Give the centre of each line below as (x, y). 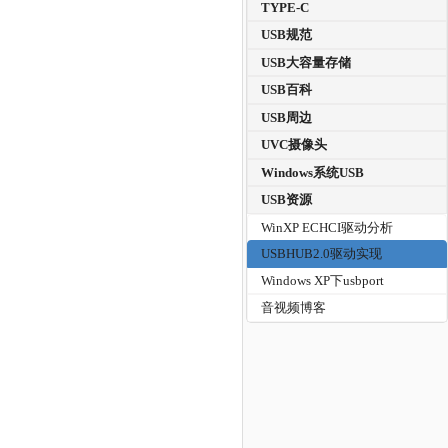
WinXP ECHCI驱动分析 (327, 227)
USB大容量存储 (306, 62)
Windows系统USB (313, 172)
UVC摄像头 (294, 145)
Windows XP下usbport (323, 280)
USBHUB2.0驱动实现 (322, 254)
